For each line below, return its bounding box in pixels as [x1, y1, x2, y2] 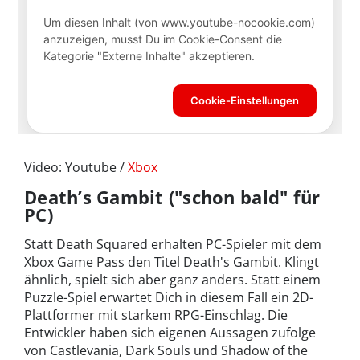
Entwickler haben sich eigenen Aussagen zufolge [24, 324, 316, 342]
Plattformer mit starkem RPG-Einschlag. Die [24, 306, 288, 324]
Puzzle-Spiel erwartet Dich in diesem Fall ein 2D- [24, 288, 313, 306]
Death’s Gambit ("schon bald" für [24, 185, 321, 209]
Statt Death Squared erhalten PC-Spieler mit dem [24, 235, 321, 253]
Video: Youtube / [24, 158, 128, 176]
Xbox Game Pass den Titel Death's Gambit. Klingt [24, 253, 319, 271]
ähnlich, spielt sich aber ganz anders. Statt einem [24, 271, 321, 288]
